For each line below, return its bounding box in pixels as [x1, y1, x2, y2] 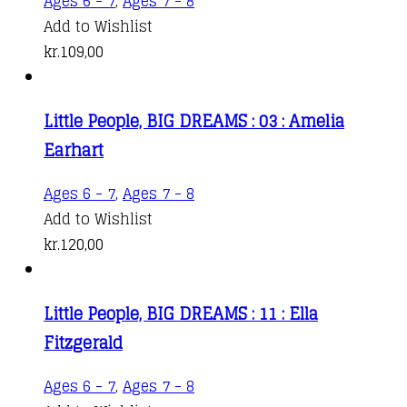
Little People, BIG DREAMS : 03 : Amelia [44, 105, 344, 135]
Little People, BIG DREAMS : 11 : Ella [44, 298, 318, 328]
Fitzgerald [44, 327, 123, 357]
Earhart [44, 134, 104, 164]
